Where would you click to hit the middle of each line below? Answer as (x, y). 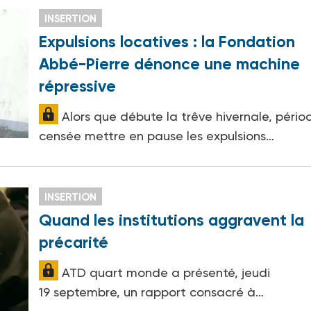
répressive (78, 86)
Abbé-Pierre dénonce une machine (170, 64)
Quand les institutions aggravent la (172, 220)
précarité (74, 242)
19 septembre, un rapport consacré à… (152, 292)
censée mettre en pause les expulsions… (157, 135)
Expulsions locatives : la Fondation (167, 41)
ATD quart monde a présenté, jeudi (165, 272)
